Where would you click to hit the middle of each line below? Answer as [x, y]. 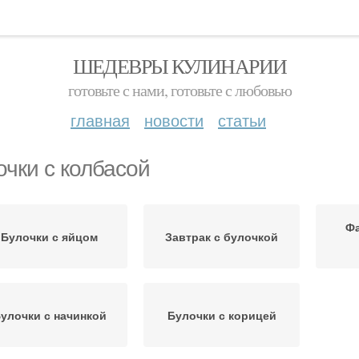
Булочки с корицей [222, 315]
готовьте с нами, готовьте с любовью [179, 90]
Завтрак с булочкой [222, 236]
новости [174, 120]
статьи [242, 120]
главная [100, 120]
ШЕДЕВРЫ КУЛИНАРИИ [179, 66]
